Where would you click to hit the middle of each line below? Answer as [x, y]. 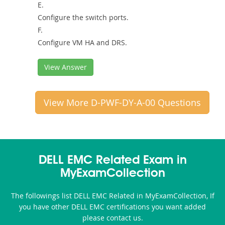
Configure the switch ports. [83, 17]
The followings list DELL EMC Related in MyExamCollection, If [113, 195]
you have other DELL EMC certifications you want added [113, 206]
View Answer [66, 67]
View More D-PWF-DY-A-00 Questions [122, 102]
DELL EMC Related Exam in [113, 160]
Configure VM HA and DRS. [82, 42]
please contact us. [113, 217]
